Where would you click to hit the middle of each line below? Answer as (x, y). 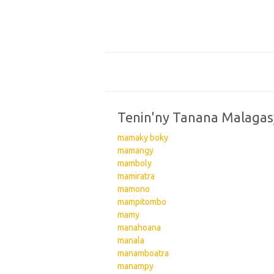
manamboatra (143, 253)
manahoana (139, 228)
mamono (134, 189)
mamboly (135, 163)
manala (131, 240)
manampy (135, 266)
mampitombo (142, 202)
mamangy (135, 150)
